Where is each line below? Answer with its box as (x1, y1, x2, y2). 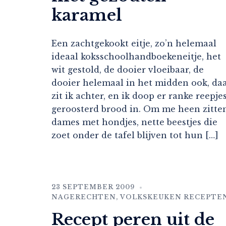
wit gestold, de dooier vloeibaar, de (51, 65, 204, 75)
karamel (51, 5, 122, 26)
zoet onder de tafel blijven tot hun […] (51, 130, 218, 141)
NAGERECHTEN (51, 193, 116, 201)
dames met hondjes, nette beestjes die (51, 117, 217, 128)
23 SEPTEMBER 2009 (51, 183, 135, 191)
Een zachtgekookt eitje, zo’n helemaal (51, 38, 216, 49)
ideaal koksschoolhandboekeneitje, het (51, 51, 221, 62)
